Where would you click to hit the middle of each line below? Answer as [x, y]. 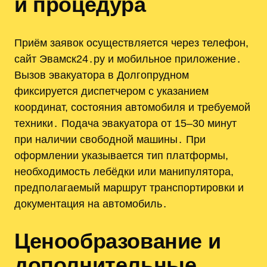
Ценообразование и [118, 241]
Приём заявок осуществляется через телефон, [131, 43]
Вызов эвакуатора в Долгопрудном [102, 75]
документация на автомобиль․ [91, 204]
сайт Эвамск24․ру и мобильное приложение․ [128, 59]
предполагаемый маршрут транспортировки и [129, 188]
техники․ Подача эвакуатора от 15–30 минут [125, 123]
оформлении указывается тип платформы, [121, 156]
